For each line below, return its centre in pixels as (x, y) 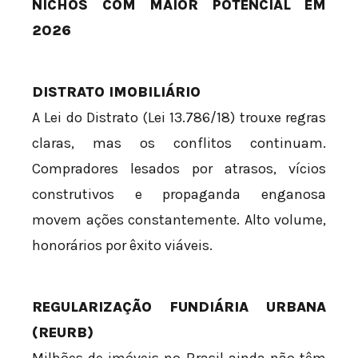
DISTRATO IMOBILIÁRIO (116, 92)
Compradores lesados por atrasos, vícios (179, 169)
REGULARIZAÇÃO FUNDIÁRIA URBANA (179, 307)
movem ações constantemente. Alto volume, (179, 220)
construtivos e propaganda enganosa (179, 195)
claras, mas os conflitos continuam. (179, 143)
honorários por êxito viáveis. (122, 246)
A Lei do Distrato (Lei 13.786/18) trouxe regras (179, 118)
